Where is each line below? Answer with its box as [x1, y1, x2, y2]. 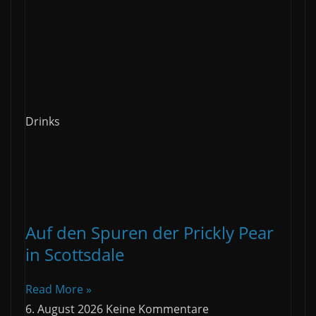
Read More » [25, 281, 92, 297]
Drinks [25, 113, 60, 129]
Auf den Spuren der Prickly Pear [25, 220, 274, 244]
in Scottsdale [25, 242, 124, 266]
